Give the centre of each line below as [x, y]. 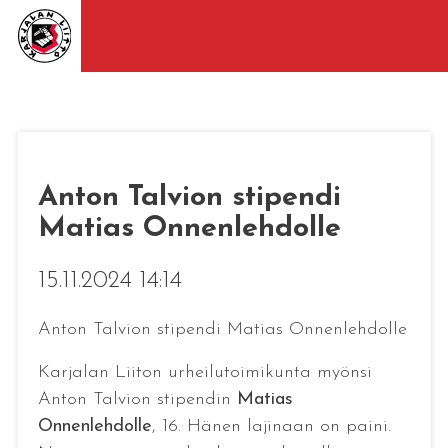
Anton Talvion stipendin [137, 399]
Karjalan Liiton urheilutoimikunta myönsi [204, 372]
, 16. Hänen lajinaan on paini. [271, 426]
